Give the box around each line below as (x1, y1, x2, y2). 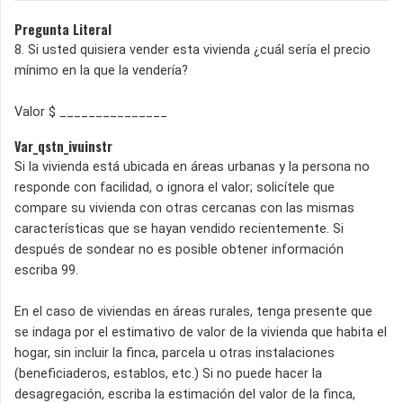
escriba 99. (14, 263, 78, 279)
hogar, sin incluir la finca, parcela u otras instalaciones (14, 345, 335, 362)
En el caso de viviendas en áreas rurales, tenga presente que (14, 304, 372, 320)
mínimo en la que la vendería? (14, 63, 188, 79)
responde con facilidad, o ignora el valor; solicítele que (14, 180, 335, 196)
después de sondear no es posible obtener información (14, 242, 344, 258)
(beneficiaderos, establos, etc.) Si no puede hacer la (14, 366, 322, 382)
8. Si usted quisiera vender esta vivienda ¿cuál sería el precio (14, 42, 371, 58)
